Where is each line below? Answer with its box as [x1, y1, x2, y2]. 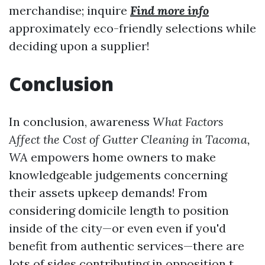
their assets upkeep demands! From [9, 185, 208, 200]
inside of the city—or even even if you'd [9, 221, 226, 235]
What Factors [153, 114, 224, 129]
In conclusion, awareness [9, 114, 153, 129]
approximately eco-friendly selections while [9, 21, 256, 35]
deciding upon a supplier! [9, 38, 150, 53]
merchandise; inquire [9, 3, 130, 18]
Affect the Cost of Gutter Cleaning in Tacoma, [9, 132, 250, 147]
